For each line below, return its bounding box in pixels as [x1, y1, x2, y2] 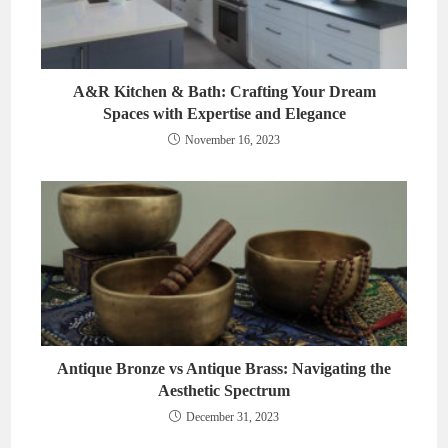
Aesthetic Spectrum [158, 382, 290, 400]
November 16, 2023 [185, 132, 280, 147]
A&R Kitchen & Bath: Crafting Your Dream [72, 82, 376, 100]
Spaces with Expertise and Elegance [102, 104, 346, 122]
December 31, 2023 [186, 410, 279, 425]
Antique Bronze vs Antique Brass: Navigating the [57, 360, 391, 378]
